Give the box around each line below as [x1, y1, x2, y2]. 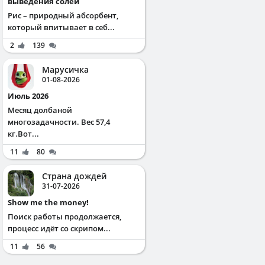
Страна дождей [42, 170, 106, 182]
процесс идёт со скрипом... [8, 222, 111, 234]
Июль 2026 [14, 90, 49, 101]
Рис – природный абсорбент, [8, 9, 118, 21]
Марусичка [42, 63, 89, 75]
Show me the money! [12, 196, 89, 208]
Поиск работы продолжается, [8, 211, 121, 222]
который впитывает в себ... [8, 21, 115, 33]
